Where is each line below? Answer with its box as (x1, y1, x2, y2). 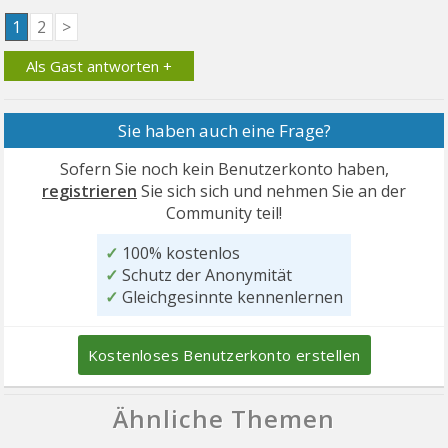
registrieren (42, 180, 137, 203)
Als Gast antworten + (26, 56, 173, 77)
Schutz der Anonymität (118, 264, 292, 287)
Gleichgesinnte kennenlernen (118, 286, 343, 309)
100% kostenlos (118, 242, 240, 265)
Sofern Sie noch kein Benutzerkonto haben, (59, 158, 389, 181)
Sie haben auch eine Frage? (117, 119, 331, 143)
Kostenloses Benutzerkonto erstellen (87, 345, 361, 366)
